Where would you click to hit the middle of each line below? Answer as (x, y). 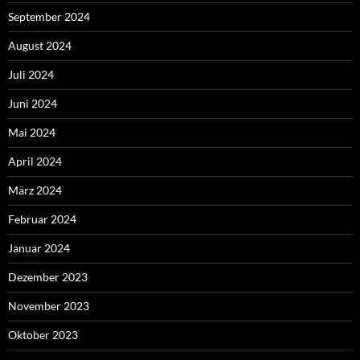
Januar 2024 (39, 248)
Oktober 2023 (43, 335)
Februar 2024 (42, 219)
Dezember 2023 (48, 277)
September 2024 (49, 17)
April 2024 (35, 162)
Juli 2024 (31, 75)
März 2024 (35, 190)
